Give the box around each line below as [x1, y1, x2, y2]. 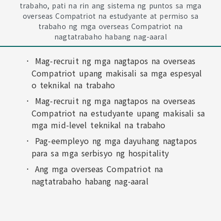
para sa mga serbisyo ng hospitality [32, 147, 169, 159]
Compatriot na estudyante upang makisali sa [32, 107, 205, 119]
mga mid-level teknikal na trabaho [32, 119, 166, 131]
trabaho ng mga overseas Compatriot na [38, 21, 183, 31]
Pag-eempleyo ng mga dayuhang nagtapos [35, 135, 197, 147]
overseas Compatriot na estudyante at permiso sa [22, 11, 199, 21]
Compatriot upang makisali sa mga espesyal [32, 67, 202, 79]
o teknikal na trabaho [32, 79, 115, 91]
